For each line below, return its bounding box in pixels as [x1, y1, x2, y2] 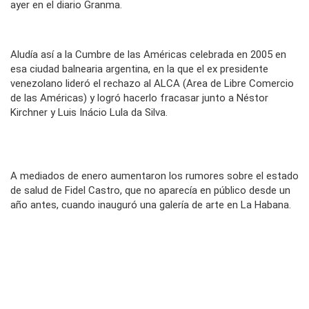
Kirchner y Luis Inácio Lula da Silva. [10, 106, 168, 119]
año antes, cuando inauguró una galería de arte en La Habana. [10, 199, 291, 212]
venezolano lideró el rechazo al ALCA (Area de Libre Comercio [10, 77, 294, 90]
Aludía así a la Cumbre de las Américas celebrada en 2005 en [10, 48, 286, 61]
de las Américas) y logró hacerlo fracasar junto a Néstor [10, 92, 268, 105]
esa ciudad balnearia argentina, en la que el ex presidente [10, 63, 268, 76]
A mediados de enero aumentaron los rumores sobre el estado [10, 170, 299, 183]
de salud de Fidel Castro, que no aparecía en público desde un [10, 184, 290, 197]
